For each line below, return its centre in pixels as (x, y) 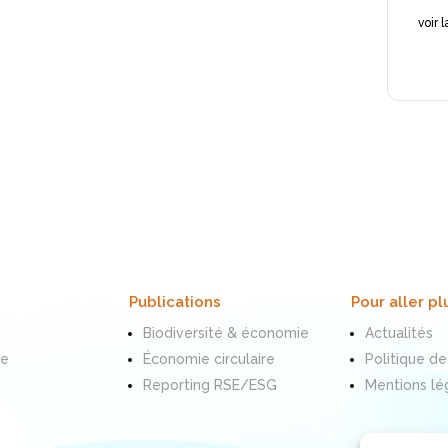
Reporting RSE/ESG (210, 384)
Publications (175, 301)
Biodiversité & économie (226, 332)
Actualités (398, 332)
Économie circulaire (209, 358)
